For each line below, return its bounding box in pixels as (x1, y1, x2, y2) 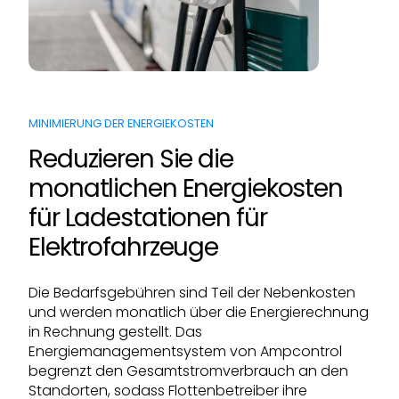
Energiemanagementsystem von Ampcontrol (28, 340, 342, 362)
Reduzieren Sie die (28, 141, 233, 176)
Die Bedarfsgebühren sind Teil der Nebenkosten (28, 281, 355, 303)
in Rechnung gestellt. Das (28, 321, 202, 342)
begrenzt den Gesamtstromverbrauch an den (28, 360, 348, 381)
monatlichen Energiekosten (28, 170, 344, 206)
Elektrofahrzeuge (28, 229, 219, 265)
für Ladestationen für (28, 199, 267, 235)
